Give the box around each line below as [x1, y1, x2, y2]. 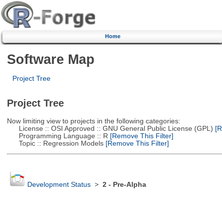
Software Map [6, 51, 95, 67]
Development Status [27, 181, 91, 189]
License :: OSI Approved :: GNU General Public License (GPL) [6, 124, 213, 132]
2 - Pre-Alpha [102, 181, 146, 189]
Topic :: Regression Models [6, 139, 104, 147]
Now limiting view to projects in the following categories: [6, 117, 180, 125]
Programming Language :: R [6, 132, 108, 140]
